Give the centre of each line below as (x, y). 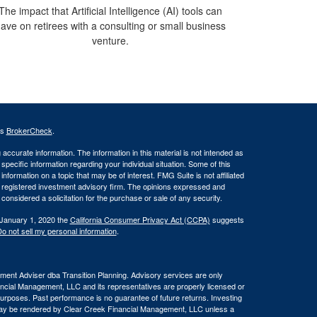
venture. (110, 41)
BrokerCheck (29, 131)
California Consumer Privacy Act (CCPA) (140, 220)
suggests (227, 220)
